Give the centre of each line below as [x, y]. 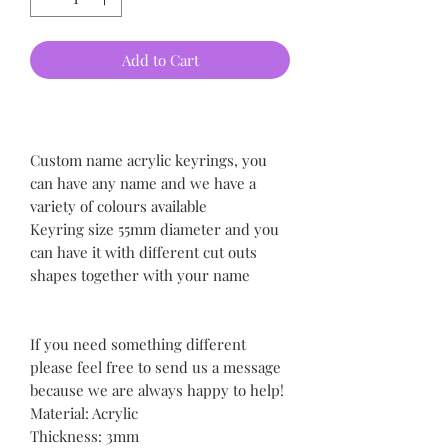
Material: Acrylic [84, 412]
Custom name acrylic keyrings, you [148, 159]
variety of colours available [118, 205]
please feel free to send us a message [155, 366]
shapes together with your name [140, 274]
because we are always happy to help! [157, 389]
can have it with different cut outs [143, 251]
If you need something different [138, 343]
